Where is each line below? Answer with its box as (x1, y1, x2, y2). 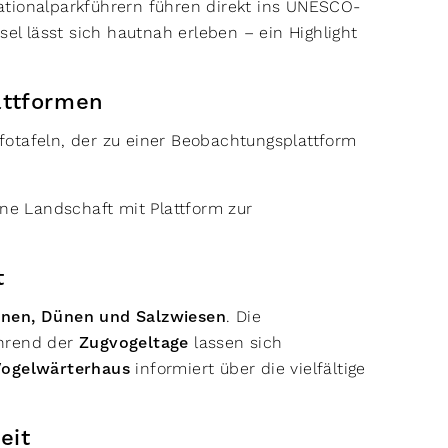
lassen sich (188, 333, 283, 352)
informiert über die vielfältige (130, 359, 366, 378)
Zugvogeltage (79, 333, 189, 353)
